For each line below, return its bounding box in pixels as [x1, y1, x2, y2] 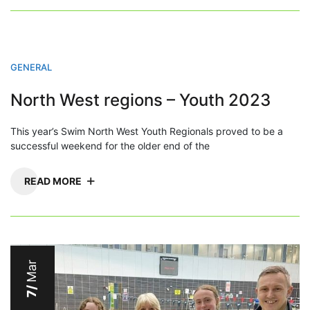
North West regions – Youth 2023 [10, 90, 271, 111]
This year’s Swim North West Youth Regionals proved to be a [10, 125, 283, 138]
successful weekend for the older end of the [10, 140, 210, 152]
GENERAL [10, 62, 52, 73]
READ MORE [24, 175, 82, 188]
